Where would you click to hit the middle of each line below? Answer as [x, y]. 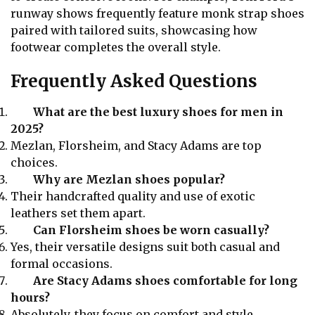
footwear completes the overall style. [116, 47]
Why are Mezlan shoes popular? [129, 180]
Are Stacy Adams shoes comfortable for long [165, 281]
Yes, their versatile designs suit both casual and [145, 247]
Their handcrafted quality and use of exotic [133, 197]
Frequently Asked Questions [134, 82]
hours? [30, 298]
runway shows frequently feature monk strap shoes [157, 13]
